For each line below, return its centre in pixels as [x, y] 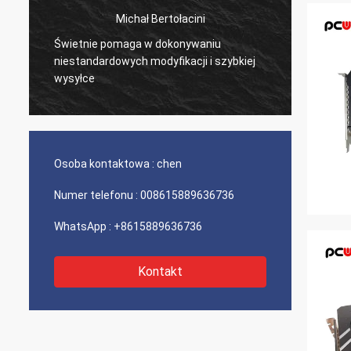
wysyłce [74, 78]
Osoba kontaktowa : [104, 164]
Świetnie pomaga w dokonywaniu [138, 43]
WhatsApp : [83, 226]
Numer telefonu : [96, 195]
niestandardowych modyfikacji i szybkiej [155, 61]
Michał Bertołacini [160, 18]
